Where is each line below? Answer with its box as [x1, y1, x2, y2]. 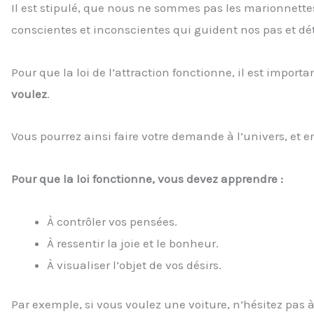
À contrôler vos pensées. [47, 214, 177, 228]
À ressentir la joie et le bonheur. [47, 235, 219, 250]
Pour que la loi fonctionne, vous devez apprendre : [11, 172, 283, 186]
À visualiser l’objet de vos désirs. [47, 257, 221, 272]
